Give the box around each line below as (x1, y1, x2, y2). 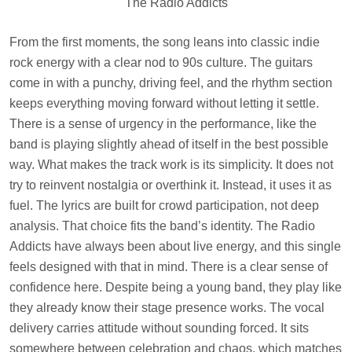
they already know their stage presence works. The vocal (9, 300, 324, 314)
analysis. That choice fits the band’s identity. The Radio (9, 218, 315, 233)
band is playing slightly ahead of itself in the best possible (9, 137, 328, 151)
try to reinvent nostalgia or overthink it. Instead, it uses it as (9, 178, 332, 192)
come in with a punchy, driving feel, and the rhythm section (9, 75, 332, 90)
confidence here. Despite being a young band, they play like (9, 280, 342, 294)
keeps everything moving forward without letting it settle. (9, 96, 319, 110)
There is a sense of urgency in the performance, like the (9, 116, 317, 130)
